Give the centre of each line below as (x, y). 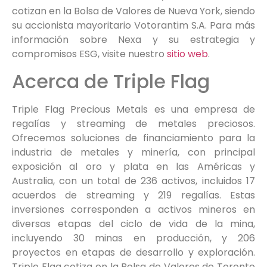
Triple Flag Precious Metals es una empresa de (133, 109)
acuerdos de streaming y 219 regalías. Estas (133, 195)
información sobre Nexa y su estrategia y (133, 40)
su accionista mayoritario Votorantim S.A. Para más (133, 26)
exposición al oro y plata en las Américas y (133, 166)
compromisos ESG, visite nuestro (89, 54)
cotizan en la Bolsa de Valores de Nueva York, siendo (133, 11)
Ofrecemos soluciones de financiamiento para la (133, 138)
